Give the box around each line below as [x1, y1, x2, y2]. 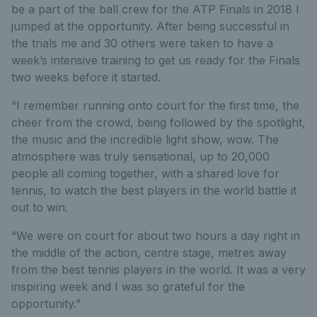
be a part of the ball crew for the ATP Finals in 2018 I [11, 2, 299, 16]
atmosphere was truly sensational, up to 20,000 [11, 149, 270, 163]
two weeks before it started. [11, 70, 161, 84]
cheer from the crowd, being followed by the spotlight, [11, 115, 306, 129]
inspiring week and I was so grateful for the [11, 279, 245, 294]
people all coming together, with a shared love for [11, 166, 279, 180]
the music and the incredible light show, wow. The [11, 132, 279, 146]
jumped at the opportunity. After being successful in [11, 19, 289, 33]
